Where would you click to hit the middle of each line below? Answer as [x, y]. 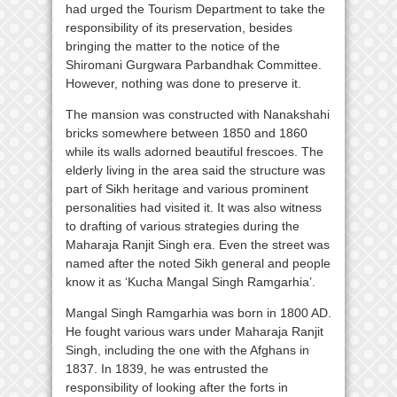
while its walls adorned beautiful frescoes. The [195, 152]
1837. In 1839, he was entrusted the [167, 369]
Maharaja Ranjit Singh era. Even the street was [198, 245]
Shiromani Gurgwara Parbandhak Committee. [194, 65]
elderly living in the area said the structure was [195, 170]
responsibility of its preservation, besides [179, 27]
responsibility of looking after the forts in [177, 387]
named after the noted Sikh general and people [198, 263]
